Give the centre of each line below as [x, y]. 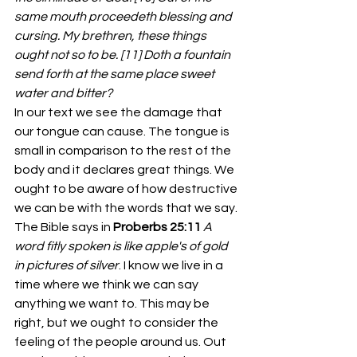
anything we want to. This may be [113, 304]
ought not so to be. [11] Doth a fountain [124, 55]
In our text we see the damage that [120, 112]
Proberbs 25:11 [158, 227]
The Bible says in [64, 227]
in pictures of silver [67, 265]
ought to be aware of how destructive [127, 189]
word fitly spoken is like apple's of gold [122, 246]
